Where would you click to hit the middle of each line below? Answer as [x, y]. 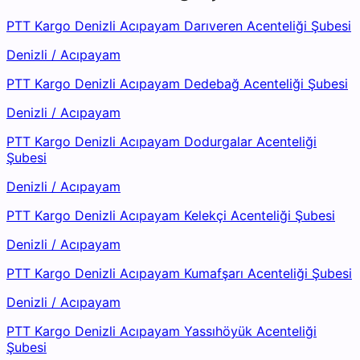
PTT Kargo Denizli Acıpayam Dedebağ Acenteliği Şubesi [177, 84]
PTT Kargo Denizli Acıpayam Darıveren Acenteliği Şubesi [179, 26]
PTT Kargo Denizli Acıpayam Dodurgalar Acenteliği [162, 142]
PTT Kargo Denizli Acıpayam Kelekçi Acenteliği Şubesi [171, 216]
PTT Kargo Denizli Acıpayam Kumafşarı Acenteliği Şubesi [179, 274]
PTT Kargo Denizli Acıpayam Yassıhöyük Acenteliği [162, 331]
